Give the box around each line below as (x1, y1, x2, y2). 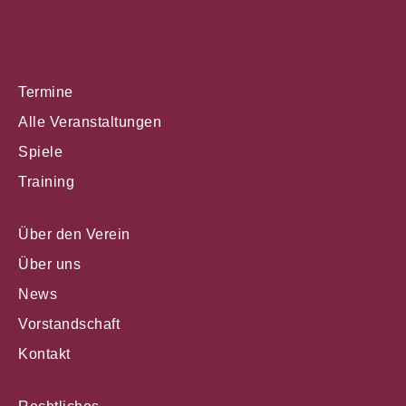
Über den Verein (18, 226, 130, 242)
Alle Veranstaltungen (18, 113, 161, 130)
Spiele (18, 143, 63, 159)
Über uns (18, 256, 81, 272)
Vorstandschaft (18, 315, 120, 332)
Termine (18, 83, 73, 100)
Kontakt (18, 345, 71, 362)
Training (18, 173, 74, 189)
